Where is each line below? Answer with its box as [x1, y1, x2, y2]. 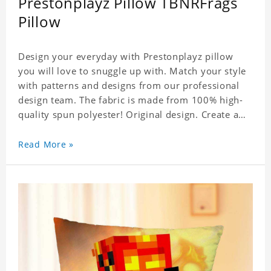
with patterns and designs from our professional [18, 79, 240, 92]
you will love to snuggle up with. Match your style [18, 65, 246, 77]
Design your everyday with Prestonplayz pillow [18, 50, 233, 63]
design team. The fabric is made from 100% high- [18, 94, 243, 106]
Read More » [18, 139, 74, 151]
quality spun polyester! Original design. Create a [18, 108, 239, 121]
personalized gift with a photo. [18, 123, 158, 135]
